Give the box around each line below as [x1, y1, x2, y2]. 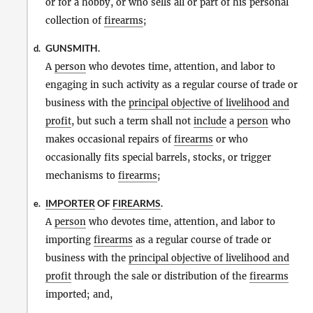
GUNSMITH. [45, 42, 100, 54]
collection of [45, 14, 104, 27]
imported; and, [45, 289, 112, 301]
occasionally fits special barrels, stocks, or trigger [45, 152, 271, 163]
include [194, 115, 226, 127]
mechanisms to [45, 170, 118, 182]
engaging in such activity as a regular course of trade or [45, 79, 298, 91]
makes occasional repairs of [45, 133, 174, 145]
